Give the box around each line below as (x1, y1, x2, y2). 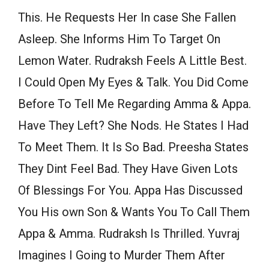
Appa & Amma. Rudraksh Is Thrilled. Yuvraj (18, 226, 240, 241)
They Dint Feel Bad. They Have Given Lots (18, 162, 238, 177)
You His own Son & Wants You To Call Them (18, 205, 250, 220)
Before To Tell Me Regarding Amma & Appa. (18, 97, 251, 112)
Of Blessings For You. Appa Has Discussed (18, 183, 243, 198)
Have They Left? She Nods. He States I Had (18, 118, 249, 133)
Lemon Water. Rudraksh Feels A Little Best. (18, 53, 247, 68)
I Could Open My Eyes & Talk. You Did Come (18, 75, 249, 90)
